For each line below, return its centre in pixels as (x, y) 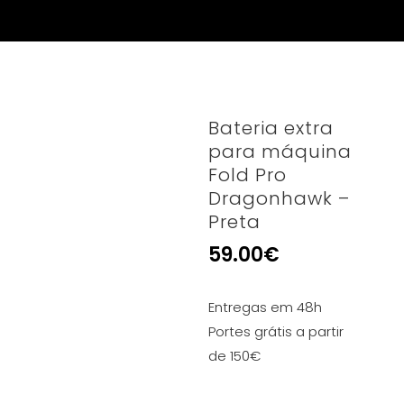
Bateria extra (271, 128)
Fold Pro (248, 175)
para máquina (280, 151)
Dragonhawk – (280, 198)
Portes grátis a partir (276, 331)
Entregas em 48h (266, 307)
